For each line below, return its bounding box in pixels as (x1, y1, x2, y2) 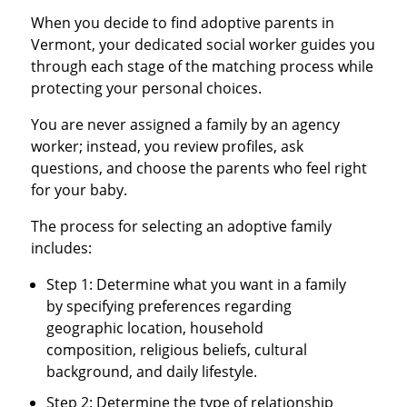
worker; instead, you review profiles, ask (30, 136, 303, 157)
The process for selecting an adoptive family (30, 216, 332, 237)
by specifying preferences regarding (46, 296, 293, 317)
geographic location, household (46, 318, 264, 339)
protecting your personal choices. (30, 78, 262, 99)
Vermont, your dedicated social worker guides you (30, 35, 375, 55)
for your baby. (30, 180, 127, 201)
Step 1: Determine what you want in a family (46, 274, 347, 295)
